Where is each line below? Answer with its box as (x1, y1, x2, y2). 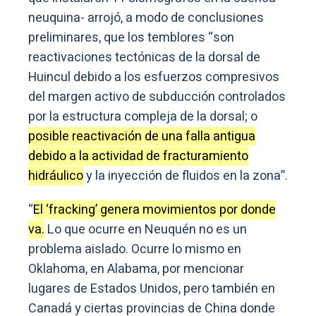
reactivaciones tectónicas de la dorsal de (28, 48, 260, 68)
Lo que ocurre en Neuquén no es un (44, 220, 247, 240)
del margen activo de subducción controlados (28, 87, 286, 107)
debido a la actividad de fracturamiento (28, 147, 248, 166)
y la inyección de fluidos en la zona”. (83, 166, 288, 186)
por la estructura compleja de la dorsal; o (28, 107, 257, 127)
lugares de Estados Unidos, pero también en (28, 279, 275, 299)
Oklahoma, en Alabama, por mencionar (28, 260, 244, 279)
